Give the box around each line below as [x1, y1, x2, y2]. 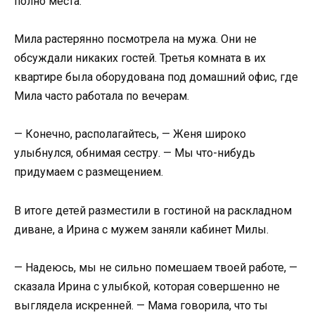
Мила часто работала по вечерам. [14, 89, 189, 103]
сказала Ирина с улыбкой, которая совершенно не [14, 279, 280, 293]
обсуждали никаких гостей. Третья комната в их [14, 51, 266, 65]
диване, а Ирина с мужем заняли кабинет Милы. [14, 222, 269, 236]
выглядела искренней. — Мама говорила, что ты [14, 298, 268, 312]
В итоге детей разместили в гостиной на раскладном [14, 203, 292, 217]
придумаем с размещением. [14, 165, 163, 179]
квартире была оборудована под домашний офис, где [14, 70, 298, 84]
